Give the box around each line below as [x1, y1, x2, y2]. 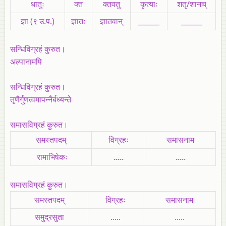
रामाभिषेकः [34, 151, 68, 162]
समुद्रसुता [34, 211, 64, 222]
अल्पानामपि [10, 55, 42, 67]
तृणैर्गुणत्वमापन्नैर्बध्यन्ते [10, 93, 71, 105]
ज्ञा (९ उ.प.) [21, 15, 54, 27]
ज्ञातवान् [100, 15, 123, 27]
